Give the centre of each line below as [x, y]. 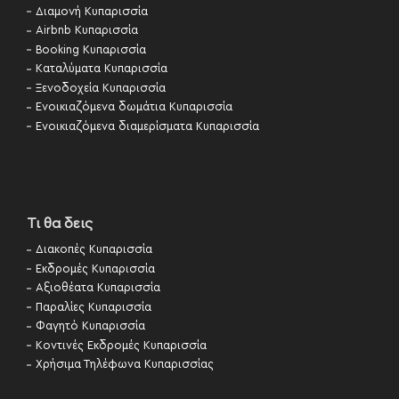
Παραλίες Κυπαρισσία [94, 307]
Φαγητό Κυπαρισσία [90, 326]
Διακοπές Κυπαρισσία [94, 250]
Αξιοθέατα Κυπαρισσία [98, 288]
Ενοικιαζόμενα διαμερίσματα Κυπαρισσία [147, 126]
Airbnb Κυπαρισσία [87, 31]
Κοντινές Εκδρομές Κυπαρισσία [121, 346]
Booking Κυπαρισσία [91, 50]
